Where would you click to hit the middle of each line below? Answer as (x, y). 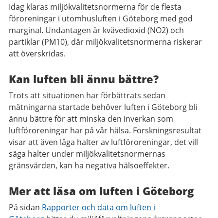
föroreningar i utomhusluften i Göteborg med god (101, 18)
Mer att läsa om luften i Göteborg (101, 191)
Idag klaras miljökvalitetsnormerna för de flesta (95, 7)
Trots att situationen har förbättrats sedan (87, 95)
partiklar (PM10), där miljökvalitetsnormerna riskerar (105, 42)
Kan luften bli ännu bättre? (84, 79)
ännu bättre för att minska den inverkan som (91, 119)
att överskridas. (37, 54)
